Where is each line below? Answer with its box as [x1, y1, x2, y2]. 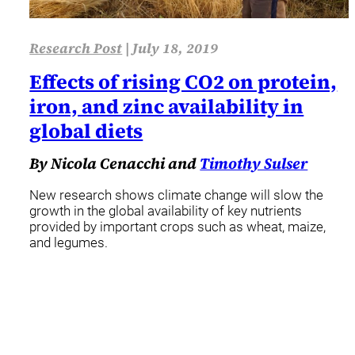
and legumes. [29, 235, 109, 251]
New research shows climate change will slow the [29, 187, 324, 204]
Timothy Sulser [200, 153, 308, 174]
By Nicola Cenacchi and [29, 153, 200, 174]
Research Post [29, 39, 123, 58]
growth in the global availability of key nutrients [29, 203, 303, 219]
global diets [29, 117, 143, 145]
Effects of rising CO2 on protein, [29, 68, 338, 96]
